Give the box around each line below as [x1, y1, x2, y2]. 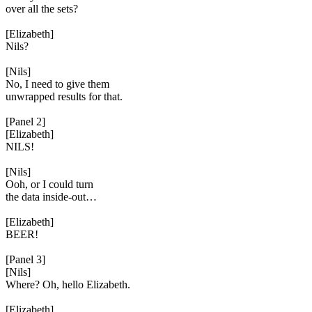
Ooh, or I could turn [6, 178, 93, 190]
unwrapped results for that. [6, 91, 123, 102]
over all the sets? [6, 3, 78, 15]
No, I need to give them [6, 78, 109, 90]
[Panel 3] [6, 253, 45, 265]
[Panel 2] [6, 116, 45, 127]
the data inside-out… [6, 191, 97, 203]
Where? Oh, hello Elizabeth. [6, 279, 130, 290]
